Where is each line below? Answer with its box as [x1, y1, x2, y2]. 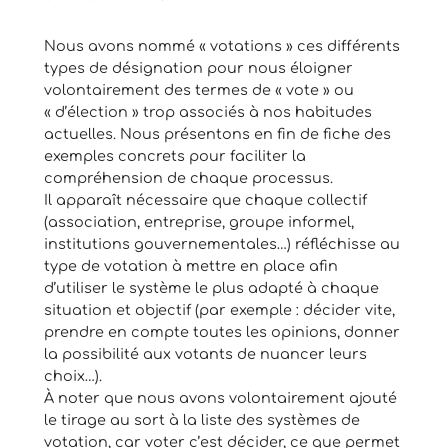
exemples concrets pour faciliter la [43, 147, 306, 164]
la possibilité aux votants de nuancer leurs [43, 345, 367, 362]
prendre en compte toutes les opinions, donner [43, 323, 400, 340]
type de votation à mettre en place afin [43, 257, 338, 274]
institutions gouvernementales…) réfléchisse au [43, 235, 400, 252]
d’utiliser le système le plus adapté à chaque [43, 279, 379, 296]
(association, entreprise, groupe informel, [43, 213, 354, 230]
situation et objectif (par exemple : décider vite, [43, 301, 395, 318]
